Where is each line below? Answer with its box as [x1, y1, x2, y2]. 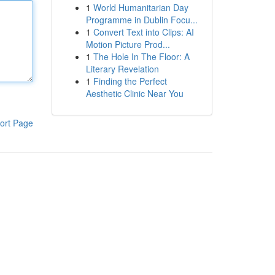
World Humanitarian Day [93, 1, 188, 14]
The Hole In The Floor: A [93, 50, 190, 63]
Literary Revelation [85, 63, 159, 75]
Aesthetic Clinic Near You [85, 87, 184, 99]
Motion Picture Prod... [85, 38, 170, 50]
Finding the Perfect [93, 75, 167, 87]
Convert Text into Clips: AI [93, 26, 194, 38]
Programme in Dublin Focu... [85, 14, 198, 26]
